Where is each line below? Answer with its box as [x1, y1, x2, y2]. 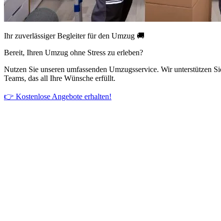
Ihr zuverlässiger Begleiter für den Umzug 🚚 [4, 31, 145, 40]
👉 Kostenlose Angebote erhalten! [4, 92, 111, 101]
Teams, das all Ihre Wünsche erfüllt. [4, 74, 115, 82]
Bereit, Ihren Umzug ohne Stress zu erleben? [4, 48, 143, 57]
